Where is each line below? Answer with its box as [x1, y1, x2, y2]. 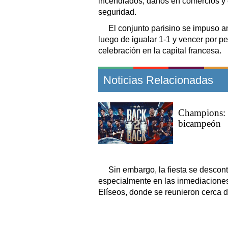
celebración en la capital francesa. [98, 46, 221, 55]
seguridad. [98, 7, 136, 16]
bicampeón [178, 118, 221, 129]
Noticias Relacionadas [103, 73, 213, 87]
